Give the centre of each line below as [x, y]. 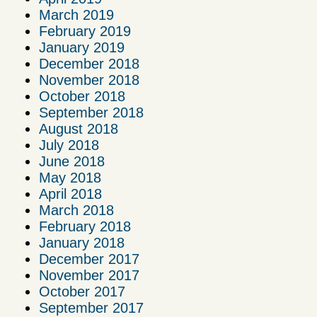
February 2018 [85, 226]
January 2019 [82, 47]
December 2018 [89, 63]
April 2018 [70, 194]
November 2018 [89, 80]
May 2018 [70, 177]
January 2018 [82, 242]
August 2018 [79, 128]
